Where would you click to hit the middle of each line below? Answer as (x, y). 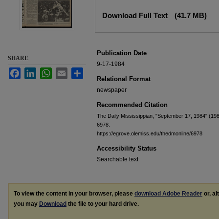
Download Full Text (136, 15)
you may (26, 204)
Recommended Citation (132, 105)
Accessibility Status (127, 148)
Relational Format (124, 79)
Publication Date (122, 53)
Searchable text (118, 159)
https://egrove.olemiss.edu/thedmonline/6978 (150, 133)
